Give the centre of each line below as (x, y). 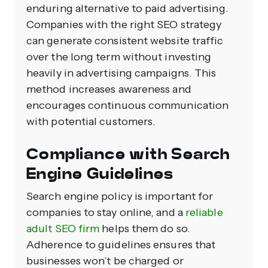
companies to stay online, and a (106, 212)
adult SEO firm (63, 228)
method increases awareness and (109, 89)
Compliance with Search (128, 154)
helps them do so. (145, 228)
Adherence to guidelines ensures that (121, 244)
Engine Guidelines (100, 173)
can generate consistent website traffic (125, 40)
